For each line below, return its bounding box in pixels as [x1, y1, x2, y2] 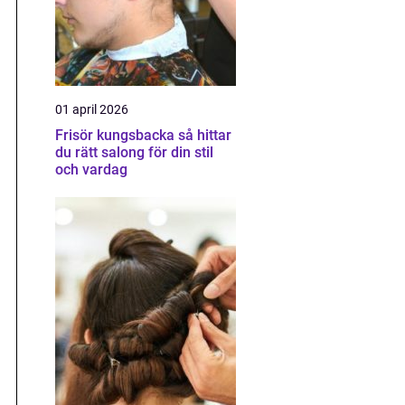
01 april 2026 [55, 102, 128, 117]
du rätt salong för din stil [55, 144, 213, 161]
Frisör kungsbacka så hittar [55, 127, 178, 144]
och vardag [55, 161, 127, 178]
